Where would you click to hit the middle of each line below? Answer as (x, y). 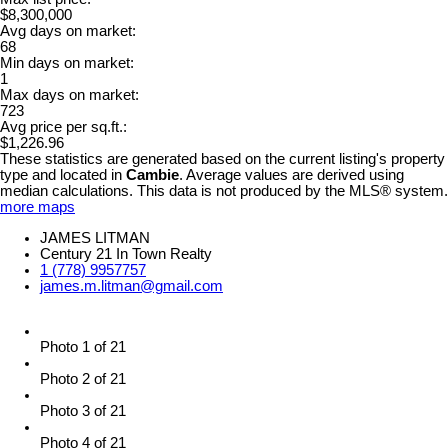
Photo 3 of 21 (83, 410)
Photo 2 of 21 (83, 378)
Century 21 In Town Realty (126, 253)
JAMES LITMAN (95, 237)
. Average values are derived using (291, 174)
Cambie (152, 174)
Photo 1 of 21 (83, 346)
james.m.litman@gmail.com (131, 285)
